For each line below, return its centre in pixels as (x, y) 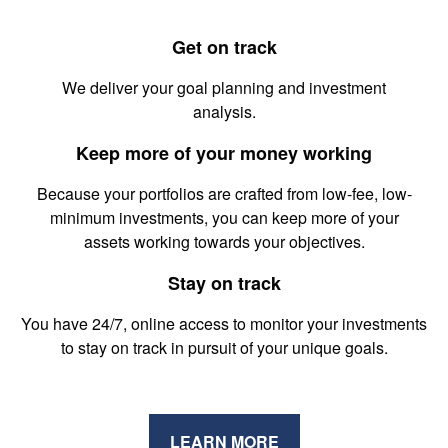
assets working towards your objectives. (224, 241)
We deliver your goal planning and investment (224, 87)
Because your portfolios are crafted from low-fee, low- (224, 193)
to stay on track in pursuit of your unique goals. (224, 347)
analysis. (224, 111)
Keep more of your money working (224, 153)
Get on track (224, 47)
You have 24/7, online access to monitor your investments (224, 323)
